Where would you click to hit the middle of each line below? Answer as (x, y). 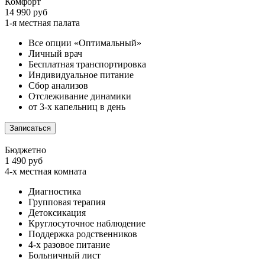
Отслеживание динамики (80, 96)
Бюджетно (25, 150)
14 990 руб (26, 12)
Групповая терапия (67, 202)
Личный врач (55, 54)
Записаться (30, 128)
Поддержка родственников (83, 234)
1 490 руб (24, 161)
